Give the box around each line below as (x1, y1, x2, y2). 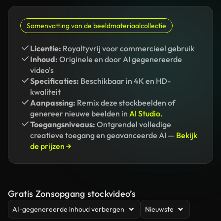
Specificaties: (30, 76, 79, 86)
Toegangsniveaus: (30, 119, 95, 129)
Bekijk (176, 130, 197, 140)
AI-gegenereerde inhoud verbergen (12, 205, 124, 214)
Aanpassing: (30, 98, 75, 108)
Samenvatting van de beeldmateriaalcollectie (27, 21, 166, 30)
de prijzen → (30, 141, 72, 151)
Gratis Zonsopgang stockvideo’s (8, 188, 136, 199)
